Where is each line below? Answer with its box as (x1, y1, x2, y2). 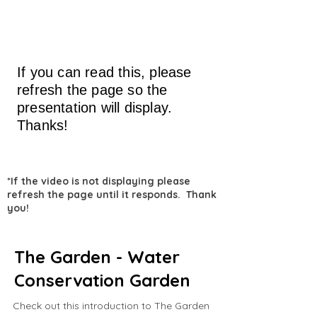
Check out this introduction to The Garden (13, 299, 209, 312)
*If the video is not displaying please (7, 175, 190, 188)
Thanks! (17, 117, 69, 133)
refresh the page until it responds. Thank (7, 188, 217, 201)
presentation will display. (17, 100, 177, 115)
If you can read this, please (17, 64, 192, 80)
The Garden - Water (14, 246, 180, 267)
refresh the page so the (17, 82, 168, 98)
